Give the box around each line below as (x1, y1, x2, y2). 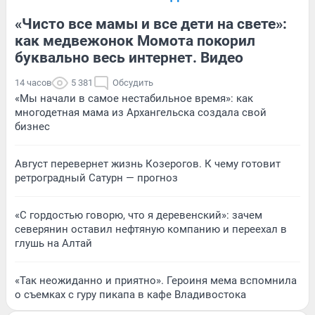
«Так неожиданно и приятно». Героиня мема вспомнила (15, 274, 297, 288)
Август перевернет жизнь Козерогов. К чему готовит (15, 157, 281, 171)
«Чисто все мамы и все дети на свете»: (15, 15, 287, 33)
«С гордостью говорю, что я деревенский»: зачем (15, 209, 262, 222)
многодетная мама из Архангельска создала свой (15, 106, 266, 120)
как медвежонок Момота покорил (15, 32, 255, 50)
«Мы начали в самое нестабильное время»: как (15, 92, 253, 105)
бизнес (15, 120, 50, 134)
